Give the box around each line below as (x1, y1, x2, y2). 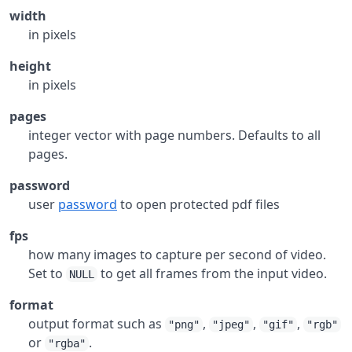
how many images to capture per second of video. (28, 246, 326, 263)
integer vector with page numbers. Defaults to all (28, 126, 321, 144)
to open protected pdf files (117, 196, 280, 213)
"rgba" (48, 337, 86, 350)
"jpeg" (212, 318, 250, 331)
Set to (28, 265, 66, 282)
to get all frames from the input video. (97, 265, 327, 282)
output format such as (28, 315, 165, 332)
